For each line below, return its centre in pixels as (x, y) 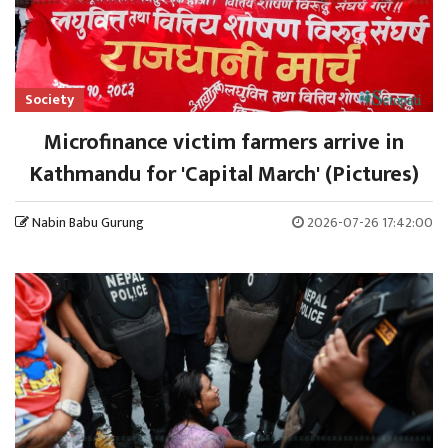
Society (49, 99)
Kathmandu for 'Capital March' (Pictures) (224, 174)
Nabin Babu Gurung (88, 222)
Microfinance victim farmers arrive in (224, 142)
